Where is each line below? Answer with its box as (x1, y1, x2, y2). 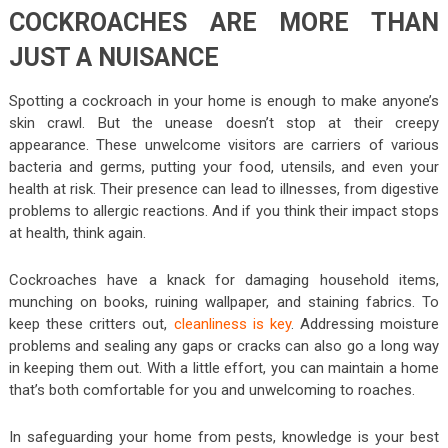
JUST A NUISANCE (8, 42, 219, 72)
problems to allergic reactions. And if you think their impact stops (8, 201, 440, 220)
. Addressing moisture (290, 314, 440, 333)
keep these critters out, (8, 314, 174, 333)
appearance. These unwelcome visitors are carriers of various (8, 135, 440, 154)
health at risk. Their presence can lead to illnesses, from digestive (8, 179, 440, 198)
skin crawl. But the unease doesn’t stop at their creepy (8, 113, 440, 132)
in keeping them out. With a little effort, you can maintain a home (8, 358, 440, 377)
